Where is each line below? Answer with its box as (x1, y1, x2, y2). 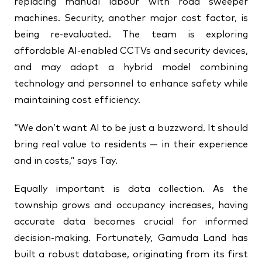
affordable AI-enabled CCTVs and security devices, (14, 46, 248, 56)
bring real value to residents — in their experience (14, 140, 248, 149)
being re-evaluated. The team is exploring (14, 30, 248, 39)
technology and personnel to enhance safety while (14, 79, 248, 88)
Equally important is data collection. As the (14, 184, 248, 194)
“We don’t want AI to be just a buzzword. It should (14, 123, 248, 133)
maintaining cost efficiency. (14, 95, 140, 105)
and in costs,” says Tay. (14, 156, 118, 166)
